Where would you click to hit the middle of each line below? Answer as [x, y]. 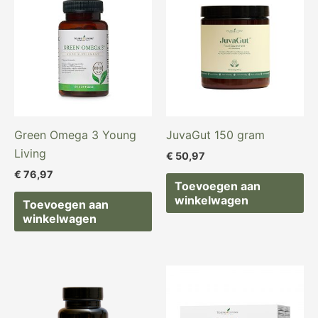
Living [30, 153]
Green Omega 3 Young [75, 135]
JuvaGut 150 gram [215, 135]
